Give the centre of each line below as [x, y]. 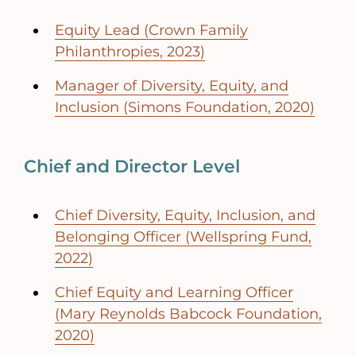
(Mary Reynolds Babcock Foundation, [188, 314]
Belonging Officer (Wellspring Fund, [183, 237]
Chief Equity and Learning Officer [174, 293]
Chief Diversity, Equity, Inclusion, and [185, 216]
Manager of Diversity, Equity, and [172, 86]
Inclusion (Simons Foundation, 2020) [185, 108]
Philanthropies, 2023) [130, 52]
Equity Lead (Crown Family [151, 31]
